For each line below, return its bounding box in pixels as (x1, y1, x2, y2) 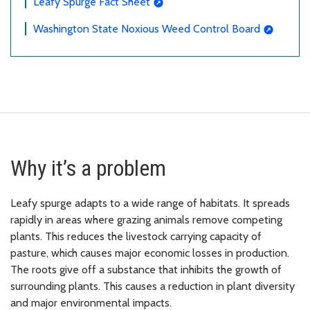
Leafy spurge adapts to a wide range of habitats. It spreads (10, 197, 290, 210)
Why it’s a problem (10, 155, 166, 182)
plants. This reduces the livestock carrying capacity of (10, 230, 262, 244)
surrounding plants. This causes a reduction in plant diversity (10, 280, 295, 293)
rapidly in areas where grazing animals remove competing (10, 213, 282, 227)
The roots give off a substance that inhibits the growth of (10, 263, 282, 277)
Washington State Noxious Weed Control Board (33, 22, 260, 36)
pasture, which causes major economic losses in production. (10, 246, 289, 260)
